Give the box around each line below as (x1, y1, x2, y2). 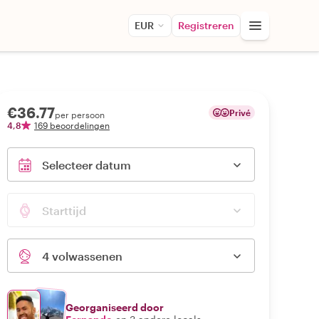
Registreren (178, 19, 234, 31)
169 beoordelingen (34, 120, 110, 130)
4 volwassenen (42, 249, 122, 263)
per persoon (55, 110, 105, 120)
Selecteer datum (42, 158, 131, 172)
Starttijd (42, 204, 86, 217)
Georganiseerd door (66, 300, 164, 313)
